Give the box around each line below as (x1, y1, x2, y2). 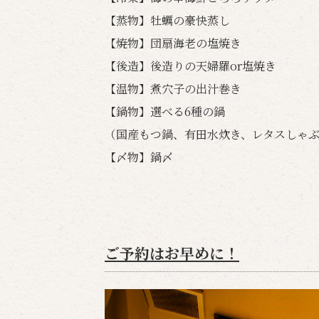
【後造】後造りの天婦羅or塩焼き (105, 58, 276, 74)
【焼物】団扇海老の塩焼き (105, 35, 241, 51)
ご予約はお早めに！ (105, 242, 239, 263)
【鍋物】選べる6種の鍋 (105, 103, 225, 120)
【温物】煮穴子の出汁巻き (105, 80, 241, 97)
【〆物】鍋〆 (105, 149, 173, 165)
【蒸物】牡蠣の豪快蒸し (105, 12, 230, 28)
